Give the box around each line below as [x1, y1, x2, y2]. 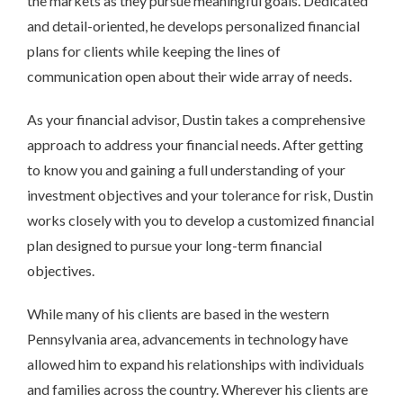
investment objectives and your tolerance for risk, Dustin [27, 186, 373, 203]
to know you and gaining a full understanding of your [27, 161, 345, 178]
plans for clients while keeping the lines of [27, 42, 281, 59]
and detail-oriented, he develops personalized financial [27, 17, 360, 34]
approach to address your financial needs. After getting [27, 136, 363, 153]
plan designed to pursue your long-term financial [27, 237, 322, 254]
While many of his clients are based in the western [27, 305, 329, 322]
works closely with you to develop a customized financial [27, 211, 374, 228]
